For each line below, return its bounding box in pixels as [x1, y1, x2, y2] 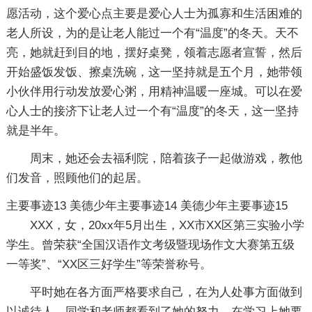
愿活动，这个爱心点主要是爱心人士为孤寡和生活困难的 [6, 7, 302, 20]
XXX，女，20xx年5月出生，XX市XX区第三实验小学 [29, 219, 304, 232]
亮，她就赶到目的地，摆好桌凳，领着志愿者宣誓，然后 [6, 46, 302, 59]
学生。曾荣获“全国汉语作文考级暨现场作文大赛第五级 [6, 238, 295, 251]
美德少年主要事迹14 [69, 199, 180, 212]
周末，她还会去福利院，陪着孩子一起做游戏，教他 [29, 152, 302, 165]
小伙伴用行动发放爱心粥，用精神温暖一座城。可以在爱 [6, 85, 302, 98]
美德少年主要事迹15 [180, 199, 288, 212]
